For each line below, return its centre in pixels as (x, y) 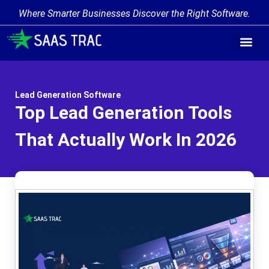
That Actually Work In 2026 (126, 140)
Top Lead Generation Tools (123, 113)
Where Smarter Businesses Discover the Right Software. (134, 14)
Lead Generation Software (68, 95)
